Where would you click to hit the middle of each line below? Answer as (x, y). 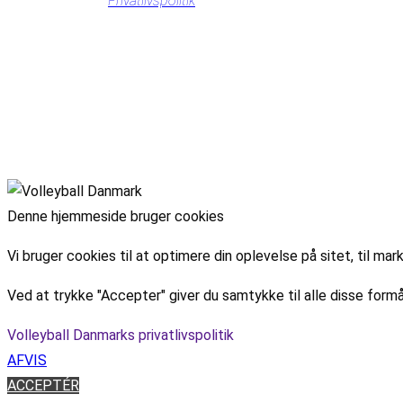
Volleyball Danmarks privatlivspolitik (121, 335)
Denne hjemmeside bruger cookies (116, 216)
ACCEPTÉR (43, 385)
